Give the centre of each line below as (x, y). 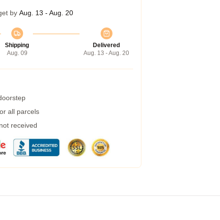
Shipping (17, 45)
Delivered (106, 45)
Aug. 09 (17, 53)
